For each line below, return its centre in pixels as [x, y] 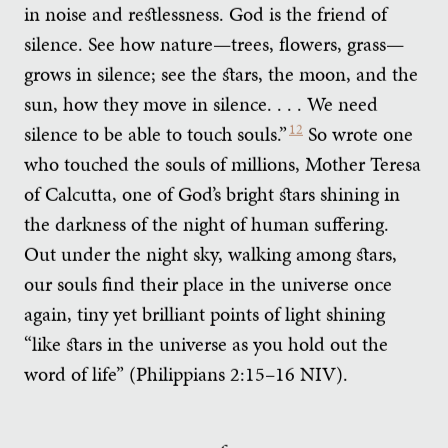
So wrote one [358, 133]
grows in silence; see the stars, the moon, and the [221, 73]
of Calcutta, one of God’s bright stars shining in [212, 193]
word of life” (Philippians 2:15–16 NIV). [186, 373]
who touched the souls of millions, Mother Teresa [222, 163]
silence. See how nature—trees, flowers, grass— [214, 43]
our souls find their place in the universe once [208, 283]
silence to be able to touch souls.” [155, 133]
